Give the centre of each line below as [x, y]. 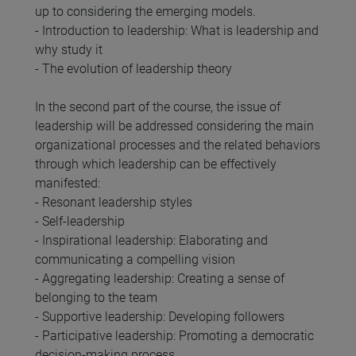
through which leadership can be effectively [156, 164]
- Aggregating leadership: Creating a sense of [160, 278]
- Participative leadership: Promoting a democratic [174, 335]
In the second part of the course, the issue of [158, 106]
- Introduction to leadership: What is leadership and [177, 30]
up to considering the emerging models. [145, 11]
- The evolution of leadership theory [133, 68]
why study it [69, 49]
